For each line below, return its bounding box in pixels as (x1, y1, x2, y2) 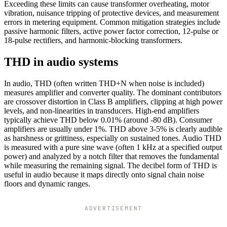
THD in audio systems (4, 55, 118, 68)
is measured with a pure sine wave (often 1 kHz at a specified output (4, 142, 222, 152)
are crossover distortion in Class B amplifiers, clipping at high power (4, 97, 222, 106)
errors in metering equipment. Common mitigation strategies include (4, 17, 220, 26)
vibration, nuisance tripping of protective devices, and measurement (4, 8, 219, 17)
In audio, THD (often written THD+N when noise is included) (4, 79, 204, 88)
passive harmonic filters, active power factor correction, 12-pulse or (4, 26, 218, 35)
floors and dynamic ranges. (4, 179, 90, 188)
